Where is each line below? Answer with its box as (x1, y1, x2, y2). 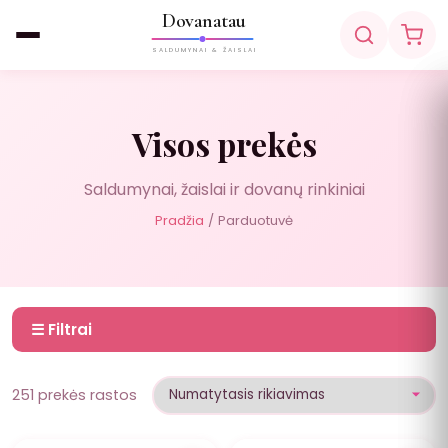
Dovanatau (162, 9, 246, 34)
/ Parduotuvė (204, 211, 293, 231)
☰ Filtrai (31, 318, 93, 340)
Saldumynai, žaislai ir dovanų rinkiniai (83, 178, 365, 202)
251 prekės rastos (12, 384, 137, 405)
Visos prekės (131, 122, 317, 166)
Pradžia (155, 211, 204, 231)
